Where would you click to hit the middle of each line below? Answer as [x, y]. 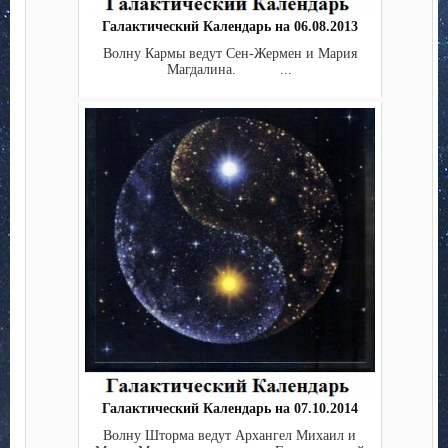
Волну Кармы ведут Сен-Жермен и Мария [229, 53]
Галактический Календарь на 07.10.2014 [229, 409]
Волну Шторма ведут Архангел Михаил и [229, 435]
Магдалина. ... [229, 69]
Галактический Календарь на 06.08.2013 [229, 27]
